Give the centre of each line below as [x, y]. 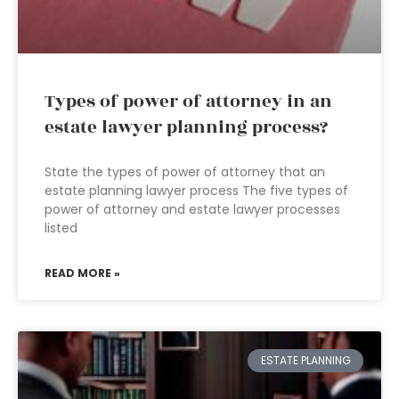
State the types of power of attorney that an [185, 172]
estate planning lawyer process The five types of [196, 191]
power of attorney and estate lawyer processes [192, 209]
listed [61, 228]
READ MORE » [82, 273]
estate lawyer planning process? [186, 127]
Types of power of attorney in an [188, 102]
